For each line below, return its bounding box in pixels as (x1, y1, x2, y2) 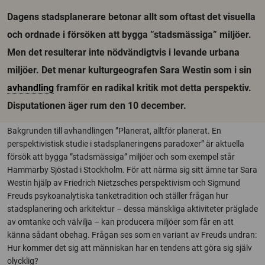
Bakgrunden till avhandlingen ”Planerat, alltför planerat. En (7, 126, 221, 135)
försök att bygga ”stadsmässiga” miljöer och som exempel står (7, 152, 235, 161)
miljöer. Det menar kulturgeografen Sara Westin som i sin (7, 64, 251, 76)
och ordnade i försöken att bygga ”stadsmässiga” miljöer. (7, 29, 251, 40)
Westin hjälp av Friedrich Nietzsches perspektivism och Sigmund (7, 178, 240, 188)
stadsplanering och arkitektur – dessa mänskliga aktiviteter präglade (7, 204, 258, 214)
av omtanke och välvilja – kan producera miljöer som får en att (7, 217, 234, 227)
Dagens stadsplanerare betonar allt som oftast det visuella (7, 11, 256, 22)
